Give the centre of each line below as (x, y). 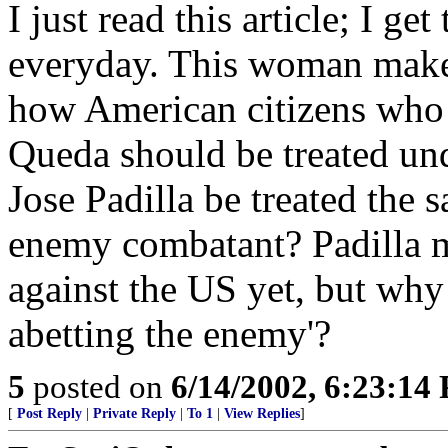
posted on (98, 386)
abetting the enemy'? (169, 333)
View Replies (262, 413)
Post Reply (49, 413)
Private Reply (134, 413)
